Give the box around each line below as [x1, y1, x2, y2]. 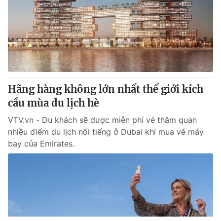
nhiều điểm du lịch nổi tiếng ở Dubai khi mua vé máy [8, 127, 204, 137]
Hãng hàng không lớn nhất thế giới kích [8, 83, 203, 95]
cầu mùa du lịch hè [8, 97, 99, 109]
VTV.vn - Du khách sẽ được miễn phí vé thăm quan [8, 115, 197, 125]
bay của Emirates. [8, 139, 74, 148]
